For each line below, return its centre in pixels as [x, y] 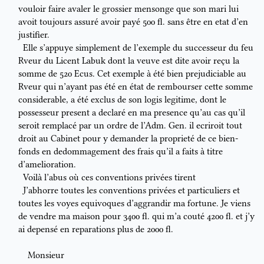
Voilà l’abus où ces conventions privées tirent [109, 178]
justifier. [34, 35]
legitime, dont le [195, 100]
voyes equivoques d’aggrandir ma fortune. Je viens [154, 204]
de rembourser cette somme [199, 87]
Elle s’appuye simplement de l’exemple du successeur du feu [138, 48]
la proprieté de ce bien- [193, 139]
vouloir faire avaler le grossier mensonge [97, 9]
